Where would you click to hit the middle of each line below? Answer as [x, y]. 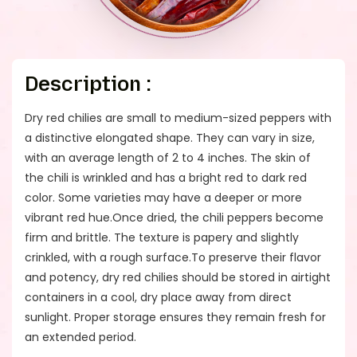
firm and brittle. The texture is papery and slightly [162, 237]
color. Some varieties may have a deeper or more [163, 198]
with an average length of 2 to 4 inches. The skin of [168, 158]
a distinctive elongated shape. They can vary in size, [170, 138]
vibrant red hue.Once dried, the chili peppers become [174, 218]
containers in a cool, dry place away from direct [158, 297]
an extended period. [80, 337]
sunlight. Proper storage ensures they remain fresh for [175, 317]
